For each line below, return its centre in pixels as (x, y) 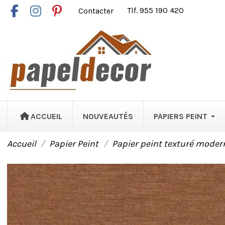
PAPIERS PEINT (180, 116)
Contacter (97, 11)
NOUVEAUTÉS (108, 116)
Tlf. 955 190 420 (156, 11)
